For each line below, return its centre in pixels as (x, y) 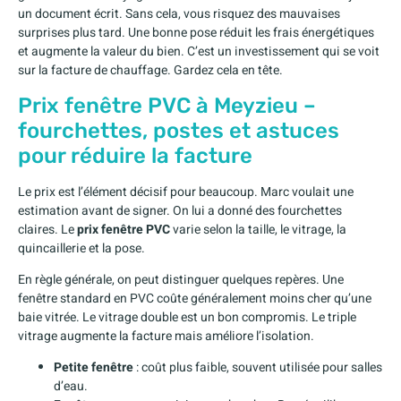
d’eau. (71, 387)
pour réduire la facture (135, 155)
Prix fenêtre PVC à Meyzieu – (167, 105)
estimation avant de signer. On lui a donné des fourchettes (180, 210)
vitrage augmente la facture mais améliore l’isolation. (166, 336)
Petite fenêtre (94, 368)
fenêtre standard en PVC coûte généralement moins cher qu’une (195, 298)
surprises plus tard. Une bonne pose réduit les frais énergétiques (196, 33)
